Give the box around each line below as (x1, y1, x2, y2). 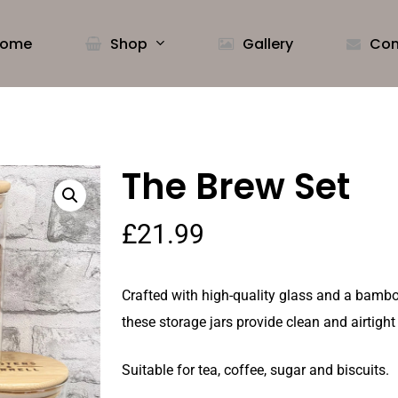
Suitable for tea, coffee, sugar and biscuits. (121, 362, 389, 378)
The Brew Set (121, 162, 350, 211)
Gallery (243, 33, 293, 54)
